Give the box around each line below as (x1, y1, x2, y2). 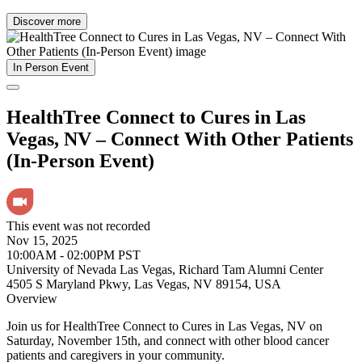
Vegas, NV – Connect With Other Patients (6, 128, 353, 150)
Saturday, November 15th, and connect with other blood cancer (6, 334, 329, 348)
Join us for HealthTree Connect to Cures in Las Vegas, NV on (6, 319, 322, 334)
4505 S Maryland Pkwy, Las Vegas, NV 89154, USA (6, 277, 281, 292)
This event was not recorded (6, 219, 150, 234)
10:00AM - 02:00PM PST (6, 248, 141, 263)
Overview (6, 292, 57, 306)
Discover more (13, 15, 81, 28)
